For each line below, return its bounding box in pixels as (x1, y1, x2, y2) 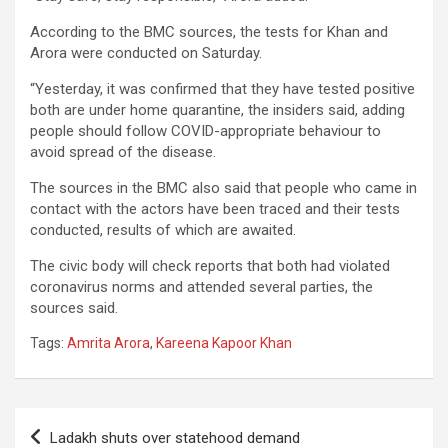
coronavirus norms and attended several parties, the (30, 277, 373, 296)
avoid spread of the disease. (30, 142, 216, 161)
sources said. (30, 298, 118, 317)
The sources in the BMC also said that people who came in (30, 178, 417, 197)
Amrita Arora (67, 334, 150, 351)
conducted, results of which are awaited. (30, 220, 296, 239)
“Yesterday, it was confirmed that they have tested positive (30, 79, 415, 98)
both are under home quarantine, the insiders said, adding (30, 100, 405, 119)
